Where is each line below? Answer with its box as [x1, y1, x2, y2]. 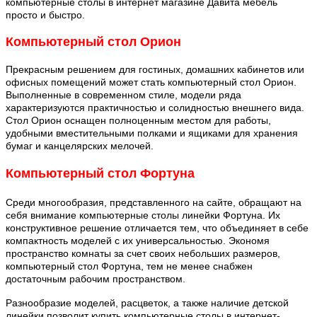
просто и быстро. [6, 8, 85, 21]
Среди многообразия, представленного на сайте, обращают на [6, 196, 301, 208]
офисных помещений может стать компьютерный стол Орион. [6, 76, 296, 88]
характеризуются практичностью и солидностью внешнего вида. [6, 102, 304, 114]
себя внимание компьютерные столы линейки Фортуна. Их [6, 209, 280, 221]
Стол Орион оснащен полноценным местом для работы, [6, 115, 271, 127]
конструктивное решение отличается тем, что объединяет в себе [6, 221, 309, 234]
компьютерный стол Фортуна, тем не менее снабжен [6, 260, 253, 272]
